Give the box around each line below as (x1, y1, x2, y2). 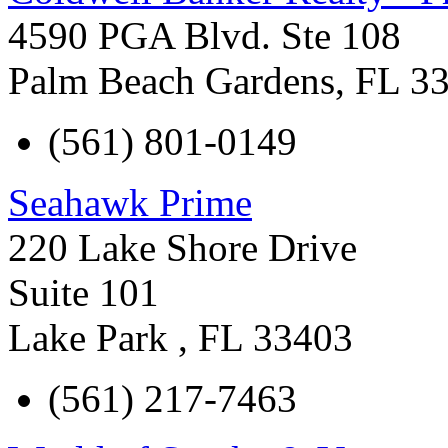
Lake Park (8, 315, 178, 359)
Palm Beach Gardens (8, 58, 335, 102)
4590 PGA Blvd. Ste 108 (8, 13, 401, 57)
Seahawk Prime (8, 180, 252, 224)
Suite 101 (8, 270, 159, 314)
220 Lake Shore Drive (8, 225, 357, 269)
